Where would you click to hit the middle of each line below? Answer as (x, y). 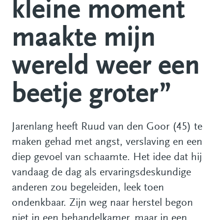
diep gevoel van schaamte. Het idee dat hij (107, 157)
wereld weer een (106, 67)
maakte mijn (84, 39)
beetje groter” (92, 95)
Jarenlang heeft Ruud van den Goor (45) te (107, 127)
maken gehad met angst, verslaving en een (107, 142)
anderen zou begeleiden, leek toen (88, 188)
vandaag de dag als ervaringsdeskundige (101, 173)
